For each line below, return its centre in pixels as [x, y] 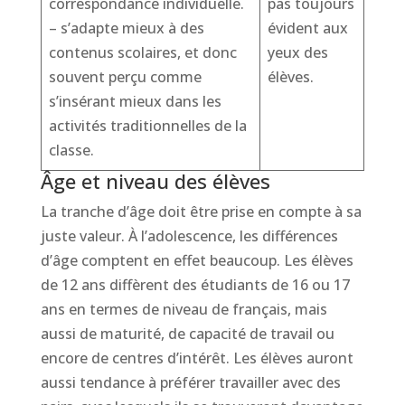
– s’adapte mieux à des [126, 28]
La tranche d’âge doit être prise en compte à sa [201, 212]
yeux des [297, 52]
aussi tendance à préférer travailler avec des [190, 382]
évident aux [307, 28]
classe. [71, 150]
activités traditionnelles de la [147, 126]
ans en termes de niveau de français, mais [184, 309]
